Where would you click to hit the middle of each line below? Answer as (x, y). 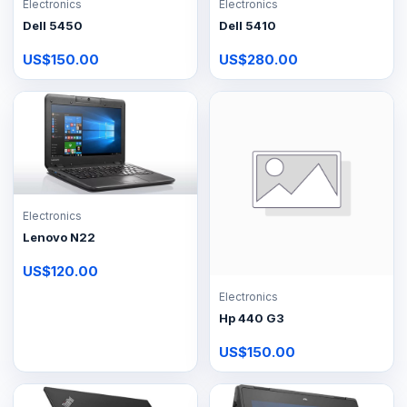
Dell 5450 (53, 25)
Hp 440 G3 (252, 318)
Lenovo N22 (59, 238)
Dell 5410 (248, 25)
